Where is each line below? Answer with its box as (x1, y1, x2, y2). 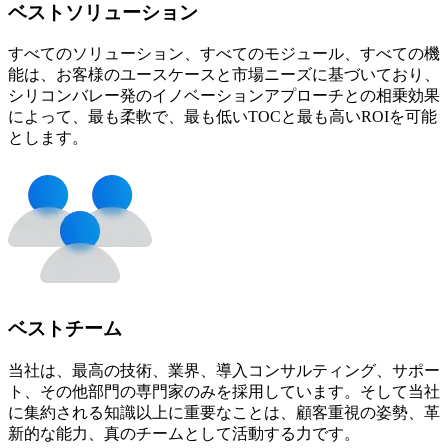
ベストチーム (8, 318, 122, 340)
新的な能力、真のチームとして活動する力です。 (8, 424, 360, 442)
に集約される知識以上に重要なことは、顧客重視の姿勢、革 (8, 403, 440, 421)
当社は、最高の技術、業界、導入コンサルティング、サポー (8, 361, 440, 379)
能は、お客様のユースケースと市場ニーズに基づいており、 (8, 66, 440, 84)
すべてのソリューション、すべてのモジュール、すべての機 (8, 45, 440, 63)
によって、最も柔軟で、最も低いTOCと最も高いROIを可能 (8, 108, 437, 126)
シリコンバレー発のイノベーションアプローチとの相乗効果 (8, 87, 440, 105)
